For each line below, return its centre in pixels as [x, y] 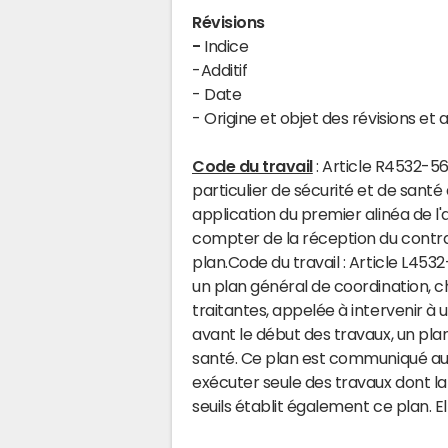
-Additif [220, 70]
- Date [217, 94]
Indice [224, 46]
